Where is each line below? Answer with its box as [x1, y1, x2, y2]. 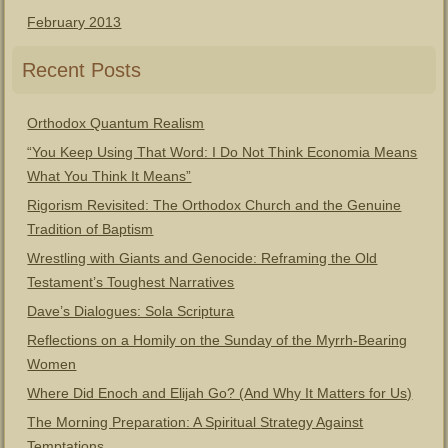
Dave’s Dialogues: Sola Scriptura [27, 303, 235, 319]
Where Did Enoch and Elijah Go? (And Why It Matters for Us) [27, 385, 413, 401]
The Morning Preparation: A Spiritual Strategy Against [27, 414, 364, 430]
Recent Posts [22, 59, 142, 81]
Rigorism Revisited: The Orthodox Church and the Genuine [27, 197, 402, 213]
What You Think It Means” [27, 168, 192, 184]
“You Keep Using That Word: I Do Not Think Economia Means [27, 144, 418, 160]
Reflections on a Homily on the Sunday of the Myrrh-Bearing [27, 332, 408, 348]
